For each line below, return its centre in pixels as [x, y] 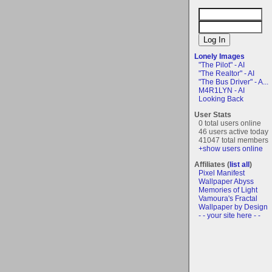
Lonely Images [219, 56]
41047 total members [233, 140]
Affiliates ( [212, 164]
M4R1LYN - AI [222, 90]
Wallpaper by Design [233, 207]
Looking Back [221, 99]
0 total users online [230, 123]
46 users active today [233, 131]
